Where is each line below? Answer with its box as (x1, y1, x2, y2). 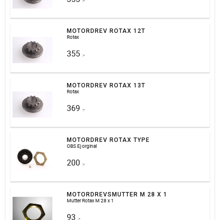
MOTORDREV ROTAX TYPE (67, 137, 150, 143)
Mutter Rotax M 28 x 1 (67, 197, 114, 204)
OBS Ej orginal (67, 143, 97, 149)
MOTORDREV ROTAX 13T (67, 82, 146, 89)
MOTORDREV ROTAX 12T (67, 27, 146, 34)
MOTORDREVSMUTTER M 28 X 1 (67, 191, 168, 198)
